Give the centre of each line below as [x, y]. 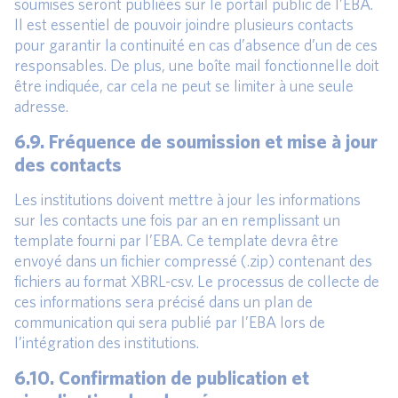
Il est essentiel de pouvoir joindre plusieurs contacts [184, 24]
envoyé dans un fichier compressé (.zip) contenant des [193, 260]
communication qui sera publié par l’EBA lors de [170, 322]
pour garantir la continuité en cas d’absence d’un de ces [196, 44]
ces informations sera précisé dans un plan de [163, 301]
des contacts [68, 163]
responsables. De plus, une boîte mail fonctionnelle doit [197, 65]
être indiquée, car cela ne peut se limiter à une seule [184, 85]
